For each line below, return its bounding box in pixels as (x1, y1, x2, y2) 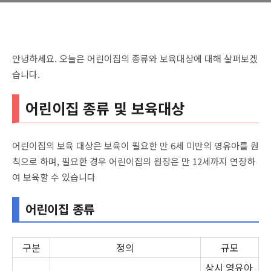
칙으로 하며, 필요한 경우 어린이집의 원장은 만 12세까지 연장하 (12, 154, 255, 168)
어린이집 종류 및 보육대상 (25, 97, 184, 119)
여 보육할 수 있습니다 (12, 170, 96, 183)
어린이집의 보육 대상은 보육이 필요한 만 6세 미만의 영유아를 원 (12, 139, 259, 152)
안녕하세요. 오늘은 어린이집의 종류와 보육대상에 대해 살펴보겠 (12, 52, 258, 65)
